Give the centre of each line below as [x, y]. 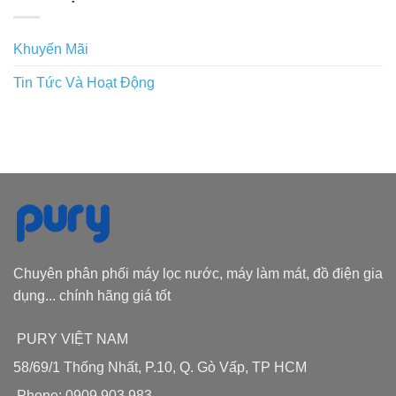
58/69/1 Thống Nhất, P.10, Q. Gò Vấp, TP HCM [160, 367]
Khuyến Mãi [51, 49]
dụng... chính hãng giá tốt [92, 295]
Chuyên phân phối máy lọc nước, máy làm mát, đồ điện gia [198, 273]
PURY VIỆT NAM [72, 339]
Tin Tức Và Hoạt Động [84, 82]
